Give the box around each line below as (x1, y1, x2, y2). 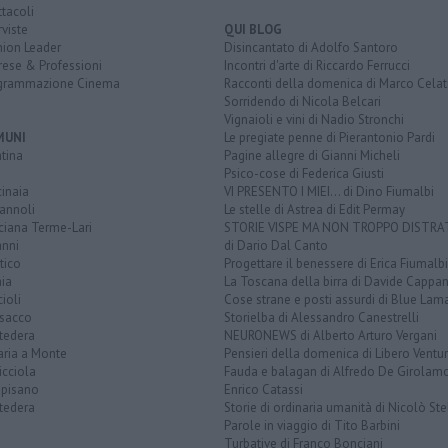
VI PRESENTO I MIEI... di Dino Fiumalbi (224, 183, 434, 201)
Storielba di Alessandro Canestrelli (224, 309, 419, 327)
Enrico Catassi (224, 381, 303, 399)
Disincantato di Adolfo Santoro (224, 39, 398, 57)
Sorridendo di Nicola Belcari (224, 93, 381, 111)
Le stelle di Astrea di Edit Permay (224, 201, 405, 219)
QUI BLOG (224, 21, 282, 39)
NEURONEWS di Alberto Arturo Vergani (224, 327, 437, 345)
